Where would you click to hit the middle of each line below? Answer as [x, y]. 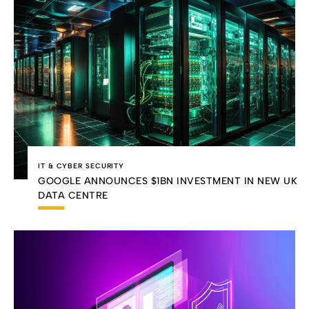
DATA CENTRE [73, 195]
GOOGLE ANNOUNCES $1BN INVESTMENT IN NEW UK [168, 181]
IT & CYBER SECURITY [81, 166]
